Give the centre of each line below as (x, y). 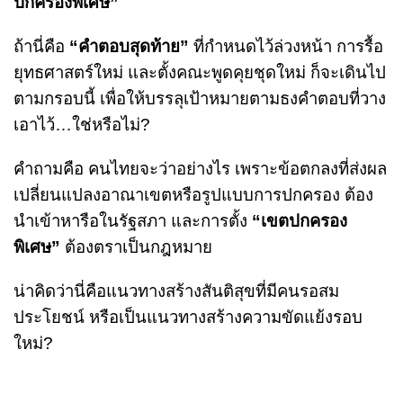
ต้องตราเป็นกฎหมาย (136, 246)
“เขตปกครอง (300, 220)
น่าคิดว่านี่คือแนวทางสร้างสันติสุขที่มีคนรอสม (176, 291)
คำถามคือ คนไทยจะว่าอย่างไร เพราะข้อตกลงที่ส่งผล (200, 168)
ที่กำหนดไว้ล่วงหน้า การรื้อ (286, 46)
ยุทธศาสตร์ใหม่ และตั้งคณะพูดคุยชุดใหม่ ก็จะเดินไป (200, 72)
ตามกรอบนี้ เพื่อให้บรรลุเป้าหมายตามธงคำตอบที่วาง (200, 98)
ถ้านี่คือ (41, 46)
